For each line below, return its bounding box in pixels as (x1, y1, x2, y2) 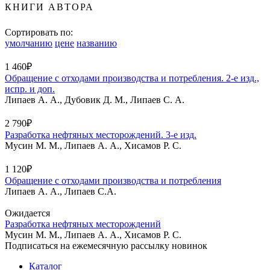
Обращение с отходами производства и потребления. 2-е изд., (5, 72, 259, 83)
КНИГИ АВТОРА (5, 1, 94, 12)
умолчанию (5, 37, 52, 48)
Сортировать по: (5, 27, 73, 37)
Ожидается (5, 207, 50, 218)
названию (77, 37, 117, 48)
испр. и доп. (5, 83, 55, 94)
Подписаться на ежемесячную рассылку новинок (5, 240, 207, 251)
